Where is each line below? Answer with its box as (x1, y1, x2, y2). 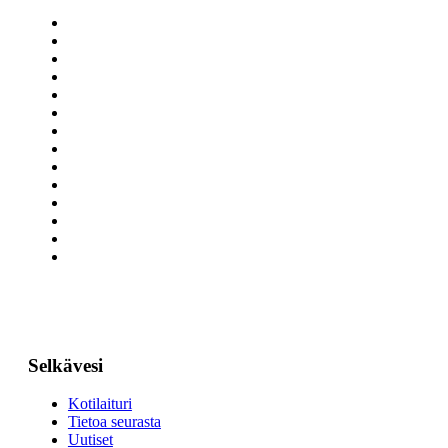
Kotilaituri (67, 395, 132, 413)
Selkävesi (27, 354, 103, 376)
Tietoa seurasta (67, 413, 161, 431)
